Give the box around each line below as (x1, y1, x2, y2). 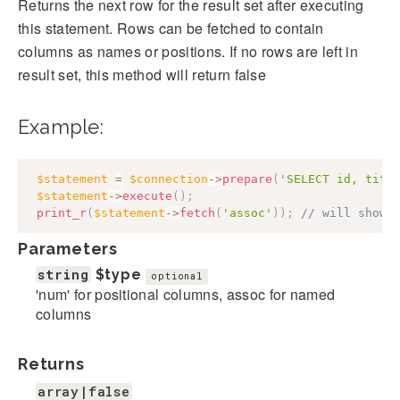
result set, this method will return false (18, 64, 267, 86)
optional (151, 270, 203, 282)
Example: (18, 115, 104, 139)
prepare (222, 172, 272, 187)
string (37, 266, 89, 284)
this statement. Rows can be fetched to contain (18, 18, 324, 39)
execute (122, 189, 172, 204)
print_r (37, 206, 87, 221)
